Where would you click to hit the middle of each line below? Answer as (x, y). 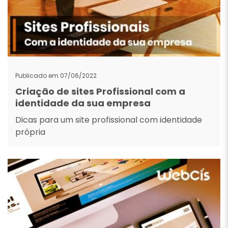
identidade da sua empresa (83, 103)
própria (30, 132)
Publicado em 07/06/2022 (56, 76)
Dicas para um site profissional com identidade (109, 120)
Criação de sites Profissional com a (100, 91)
